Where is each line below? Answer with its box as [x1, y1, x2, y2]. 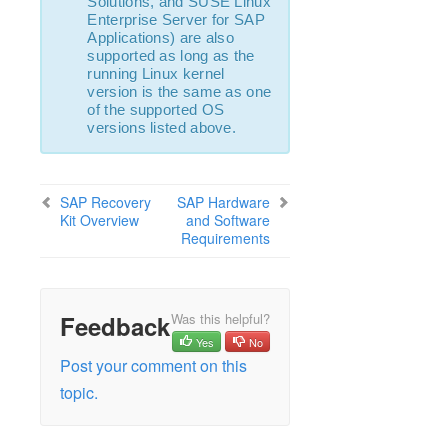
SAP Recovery [60, 192, 152, 212]
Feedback [60, 309, 171, 343]
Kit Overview [60, 210, 140, 230]
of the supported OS [87, 101, 225, 118]
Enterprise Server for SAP [87, 11, 265, 28]
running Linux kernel [87, 65, 225, 82]
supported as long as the [87, 47, 255, 64]
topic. [60, 380, 99, 404]
